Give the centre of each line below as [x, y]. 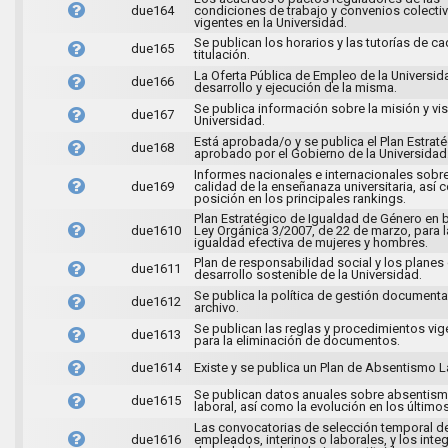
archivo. [216, 307]
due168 [152, 147]
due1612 [155, 301]
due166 [152, 81]
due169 [152, 186]
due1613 [155, 334]
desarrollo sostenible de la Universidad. [307, 274]
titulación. [221, 54]
